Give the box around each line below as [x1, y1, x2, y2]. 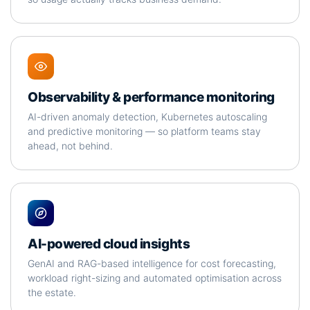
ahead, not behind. [28, 140, 113, 152]
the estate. [28, 286, 76, 298]
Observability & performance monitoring [28, 89, 275, 105]
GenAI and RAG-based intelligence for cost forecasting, [28, 257, 276, 269]
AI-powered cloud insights [28, 236, 190, 252]
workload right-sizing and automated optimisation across [28, 272, 282, 284]
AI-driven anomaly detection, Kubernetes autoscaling [28, 111, 267, 122]
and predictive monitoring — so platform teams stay [28, 125, 261, 137]
